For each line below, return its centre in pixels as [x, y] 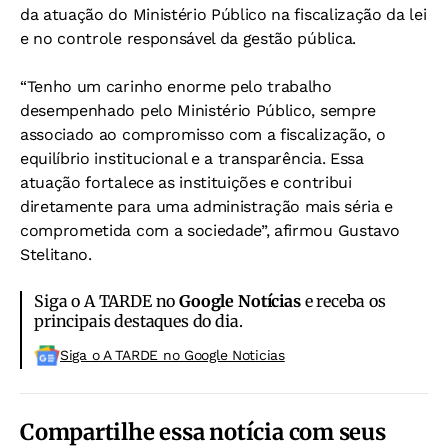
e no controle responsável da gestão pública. [188, 39]
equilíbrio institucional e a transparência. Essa [192, 159]
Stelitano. [56, 255]
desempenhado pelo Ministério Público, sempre [198, 111]
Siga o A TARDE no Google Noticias [172, 355]
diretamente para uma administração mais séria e [206, 207]
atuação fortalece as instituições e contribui [186, 183]
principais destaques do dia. [138, 321]
